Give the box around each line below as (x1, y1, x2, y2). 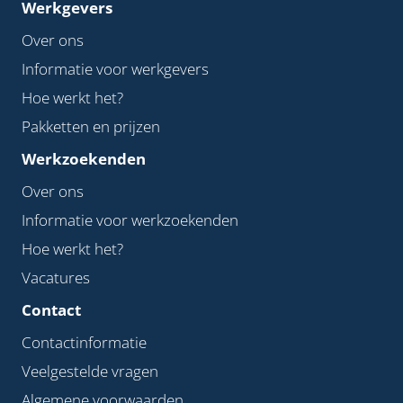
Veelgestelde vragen (22, 360, 158, 381)
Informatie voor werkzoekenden (22, 209, 238, 230)
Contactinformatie (22, 331, 147, 353)
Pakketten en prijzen (22, 115, 160, 137)
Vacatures (22, 266, 90, 288)
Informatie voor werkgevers (22, 58, 209, 79)
